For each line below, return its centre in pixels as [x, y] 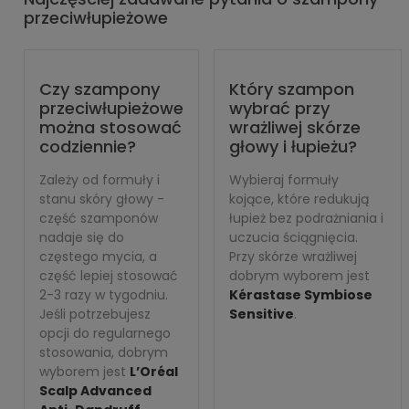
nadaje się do [82, 237]
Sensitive [262, 314]
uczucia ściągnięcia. [294, 237]
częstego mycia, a [98, 257]
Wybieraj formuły [284, 180]
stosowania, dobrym [104, 352]
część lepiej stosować [109, 276]
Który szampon [292, 89]
